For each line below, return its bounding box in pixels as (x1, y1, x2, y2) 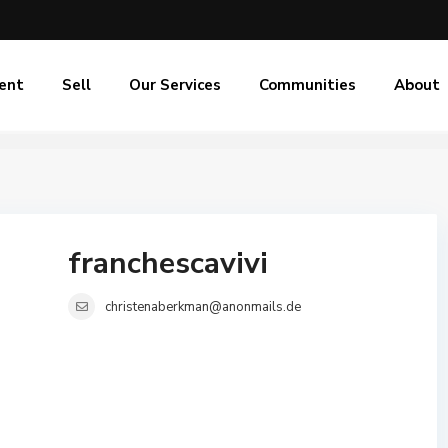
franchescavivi (68, 243, 268, 284)
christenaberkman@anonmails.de (105, 298, 301, 316)
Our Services (129, 75, 221, 95)
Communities (259, 75, 356, 95)
